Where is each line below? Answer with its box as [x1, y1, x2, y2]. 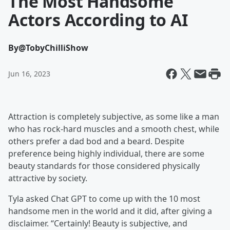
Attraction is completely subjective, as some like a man [8, 111, 219, 122]
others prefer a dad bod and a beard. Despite [8, 136, 184, 147]
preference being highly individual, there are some [8, 148, 204, 159]
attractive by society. [8, 172, 87, 184]
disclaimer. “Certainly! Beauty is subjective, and [8, 218, 187, 229]
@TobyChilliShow [18, 42, 88, 53]
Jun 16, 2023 [8, 69, 50, 79]
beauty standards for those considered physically [8, 160, 200, 171]
